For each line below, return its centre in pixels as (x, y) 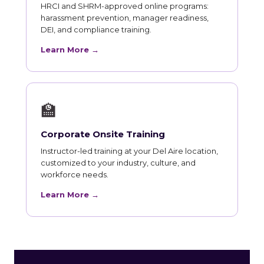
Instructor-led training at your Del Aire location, (129, 151)
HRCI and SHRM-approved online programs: (125, 6)
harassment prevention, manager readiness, (125, 18)
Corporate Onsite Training (103, 134)
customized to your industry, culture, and (118, 163)
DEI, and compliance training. (96, 30)
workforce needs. (75, 175)
